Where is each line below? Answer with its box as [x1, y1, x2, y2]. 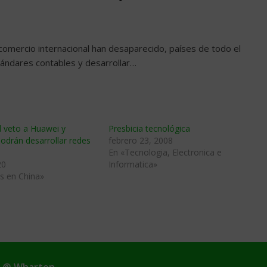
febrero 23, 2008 [108, 135, 173, 146]
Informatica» [108, 159, 157, 170]
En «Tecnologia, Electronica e [108, 147, 222, 158]
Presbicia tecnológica [108, 123, 190, 134]
